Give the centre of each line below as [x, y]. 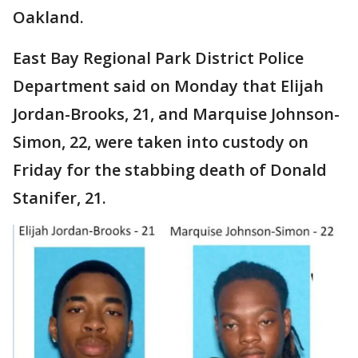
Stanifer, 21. [62, 198]
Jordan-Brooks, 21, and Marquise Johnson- [176, 114]
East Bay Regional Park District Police [158, 58]
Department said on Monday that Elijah [168, 86]
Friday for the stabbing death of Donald [170, 170]
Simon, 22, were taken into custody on [161, 142]
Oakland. [50, 18]
